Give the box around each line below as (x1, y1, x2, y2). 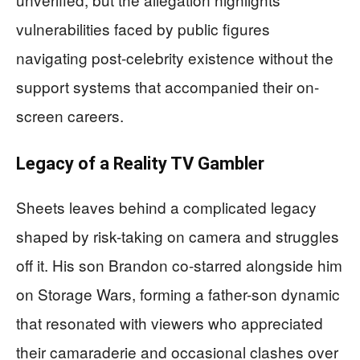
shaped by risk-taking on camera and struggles (16, 225, 339, 247)
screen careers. (16, 104, 124, 127)
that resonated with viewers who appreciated (16, 312, 323, 334)
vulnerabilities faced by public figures (16, 18, 270, 40)
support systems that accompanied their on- (16, 76, 319, 98)
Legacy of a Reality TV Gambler (16, 153, 264, 174)
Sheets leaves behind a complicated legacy (16, 196, 317, 219)
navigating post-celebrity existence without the (16, 47, 333, 69)
